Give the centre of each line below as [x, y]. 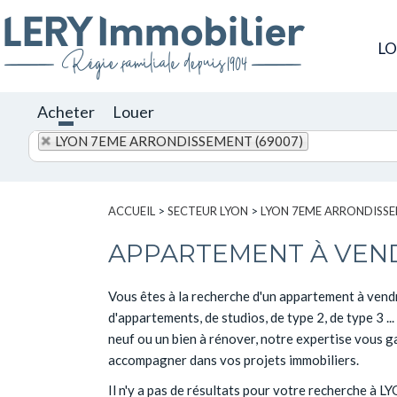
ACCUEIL [132, 211]
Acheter [66, 112]
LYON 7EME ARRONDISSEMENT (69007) [179, 141]
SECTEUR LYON [208, 211]
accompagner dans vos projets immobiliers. [234, 360]
